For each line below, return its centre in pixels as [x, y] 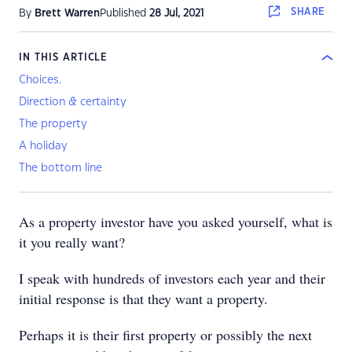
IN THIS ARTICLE [64, 57]
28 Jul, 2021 [176, 13]
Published [125, 13]
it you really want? [72, 242]
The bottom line [60, 168]
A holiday [43, 146]
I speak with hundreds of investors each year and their [172, 278]
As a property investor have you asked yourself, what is [176, 222]
